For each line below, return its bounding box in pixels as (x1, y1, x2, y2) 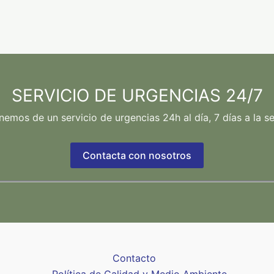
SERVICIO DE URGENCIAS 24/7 (11, 85, 263, 106)
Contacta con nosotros (83, 149, 191, 162)
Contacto (113, 252, 157, 265)
